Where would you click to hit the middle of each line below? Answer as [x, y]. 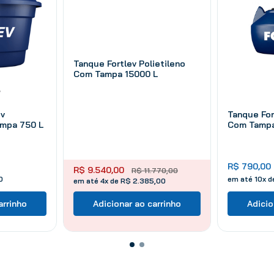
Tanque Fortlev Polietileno [129, 63]
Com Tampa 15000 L [116, 74]
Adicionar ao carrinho [137, 203]
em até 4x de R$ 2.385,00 [120, 180]
